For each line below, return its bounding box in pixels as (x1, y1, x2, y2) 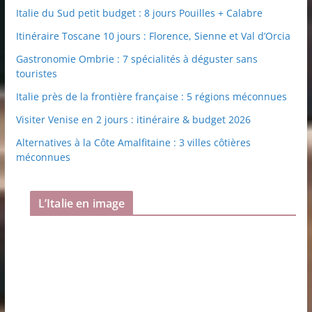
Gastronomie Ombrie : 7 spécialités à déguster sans (15, 52, 258, 66)
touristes (15, 67, 57, 81)
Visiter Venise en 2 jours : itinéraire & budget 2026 (15, 113, 251, 127)
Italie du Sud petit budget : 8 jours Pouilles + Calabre (15, 6, 263, 20)
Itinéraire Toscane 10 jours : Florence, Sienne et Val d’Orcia (15, 29, 290, 43)
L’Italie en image (38, 196, 125, 212)
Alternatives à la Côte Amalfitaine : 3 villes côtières (15, 136, 251, 150)
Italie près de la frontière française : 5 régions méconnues (15, 90, 287, 104)
